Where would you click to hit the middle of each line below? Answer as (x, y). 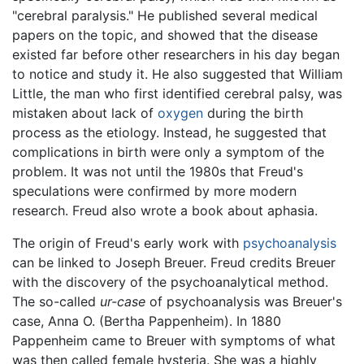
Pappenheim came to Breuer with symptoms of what (174, 341)
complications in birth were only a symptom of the (168, 152)
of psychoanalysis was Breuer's (244, 302)
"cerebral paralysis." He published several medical (165, 16)
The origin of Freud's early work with (128, 243)
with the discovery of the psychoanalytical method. (170, 282)
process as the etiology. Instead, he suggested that (169, 133)
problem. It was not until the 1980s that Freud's (158, 172)
